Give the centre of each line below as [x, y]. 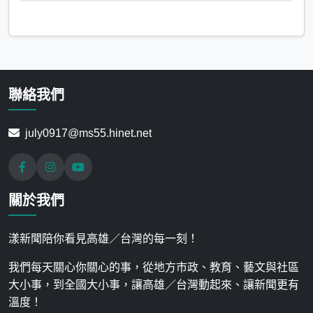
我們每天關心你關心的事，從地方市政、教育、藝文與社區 [154, 267]
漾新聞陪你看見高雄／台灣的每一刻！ [103, 238]
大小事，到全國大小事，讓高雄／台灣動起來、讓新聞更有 [154, 284]
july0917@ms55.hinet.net [88, 133]
